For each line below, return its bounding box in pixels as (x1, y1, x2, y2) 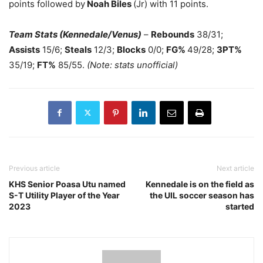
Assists (9, 43, 40, 55)
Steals (65, 43, 92, 55)
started (225, 201, 254, 211)
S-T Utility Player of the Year (9, 190, 120, 200)
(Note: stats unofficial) (87, 59, 178, 70)
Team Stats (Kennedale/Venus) (9, 28, 141, 40)
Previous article (9, 163, 60, 173)
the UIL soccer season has (150, 190, 254, 200)
